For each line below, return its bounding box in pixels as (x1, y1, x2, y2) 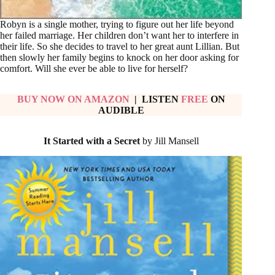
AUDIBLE (98, 105, 144, 116)
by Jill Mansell (142, 136, 199, 147)
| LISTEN (129, 94, 181, 105)
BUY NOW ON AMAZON (17, 94, 130, 105)
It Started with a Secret (43, 136, 142, 147)
